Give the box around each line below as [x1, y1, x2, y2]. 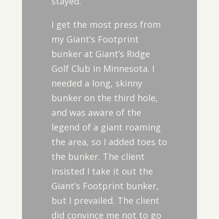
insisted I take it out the [51, 165, 153, 177]
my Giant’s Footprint [51, 33, 139, 45]
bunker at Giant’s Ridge [51, 48, 150, 60]
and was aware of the [51, 107, 141, 118]
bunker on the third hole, [51, 92, 158, 104]
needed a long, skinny [51, 77, 142, 89]
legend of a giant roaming [51, 121, 161, 133]
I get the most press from [51, 19, 161, 30]
